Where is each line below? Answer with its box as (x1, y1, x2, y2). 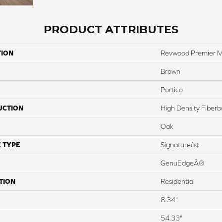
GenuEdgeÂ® (161, 159, 204, 167)
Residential (161, 177, 195, 185)
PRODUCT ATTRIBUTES (44, 22, 178, 36)
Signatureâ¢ (161, 140, 199, 149)
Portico (161, 85, 183, 94)
